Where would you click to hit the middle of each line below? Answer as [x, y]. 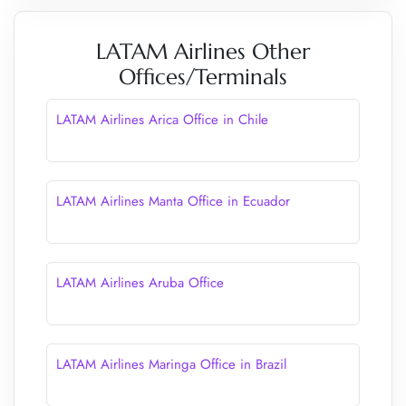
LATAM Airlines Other [203, 52]
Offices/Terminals [203, 77]
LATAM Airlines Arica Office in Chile [162, 120]
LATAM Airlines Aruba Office [140, 283]
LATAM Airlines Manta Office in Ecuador [173, 201]
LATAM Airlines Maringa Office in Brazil [171, 364]
